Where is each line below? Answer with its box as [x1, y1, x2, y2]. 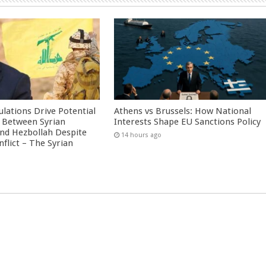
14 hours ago [121, 131, 162, 139]
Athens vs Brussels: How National [114, 105, 252, 116]
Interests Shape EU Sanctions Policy [114, 116, 261, 127]
